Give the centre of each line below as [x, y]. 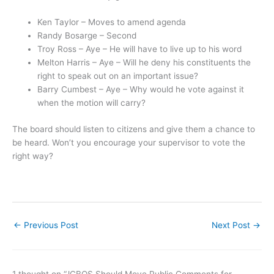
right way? [33, 156]
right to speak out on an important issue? [118, 76]
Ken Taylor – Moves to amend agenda [112, 22]
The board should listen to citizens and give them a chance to [134, 129]
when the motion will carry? [92, 103]
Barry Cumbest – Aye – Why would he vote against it [141, 90]
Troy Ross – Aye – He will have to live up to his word [140, 49]
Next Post [232, 225]
